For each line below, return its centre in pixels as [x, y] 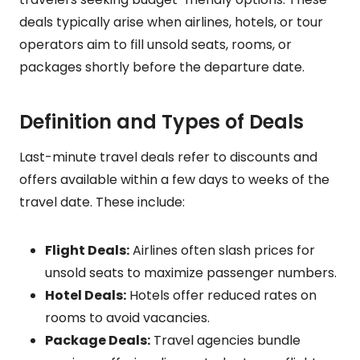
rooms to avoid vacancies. [127, 317]
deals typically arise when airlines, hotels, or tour [171, 22]
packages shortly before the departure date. [162, 67]
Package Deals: [98, 340]
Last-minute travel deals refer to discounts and [168, 157]
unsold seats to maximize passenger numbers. [191, 272]
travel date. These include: [102, 202]
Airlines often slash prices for [222, 250]
